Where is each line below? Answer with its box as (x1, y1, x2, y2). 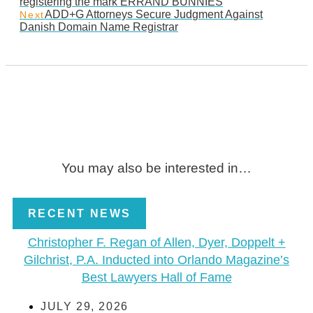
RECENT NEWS (28, 208, 131, 220)
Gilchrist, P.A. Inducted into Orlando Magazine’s (24, 253, 289, 268)
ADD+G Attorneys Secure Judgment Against (45, 8, 263, 21)
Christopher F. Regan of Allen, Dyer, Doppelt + (27, 235, 286, 250)
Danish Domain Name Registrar (20, 21, 178, 34)
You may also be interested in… (61, 161, 252, 176)
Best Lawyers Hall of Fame (81, 270, 232, 285)
